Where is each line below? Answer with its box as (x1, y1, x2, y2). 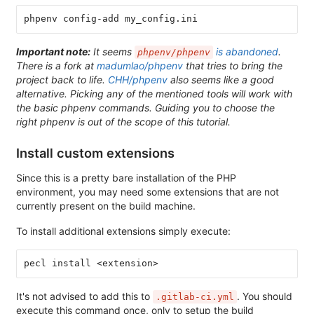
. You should (237, 289, 292, 302)
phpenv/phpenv (137, 46, 210, 57)
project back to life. (16, 73, 108, 86)
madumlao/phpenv (97, 59, 183, 71)
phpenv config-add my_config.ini (23, 13, 198, 25)
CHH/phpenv (108, 73, 168, 86)
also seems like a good (168, 73, 274, 86)
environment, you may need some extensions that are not (16, 185, 279, 198)
